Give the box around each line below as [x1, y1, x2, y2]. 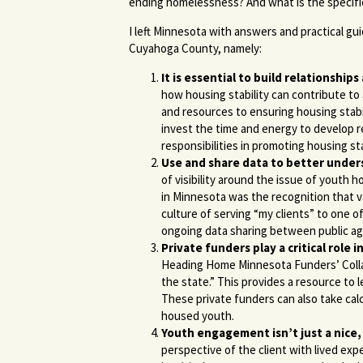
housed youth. [161, 308, 234, 324]
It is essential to [161, 70, 251, 86]
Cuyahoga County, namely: [129, 41, 262, 57]
